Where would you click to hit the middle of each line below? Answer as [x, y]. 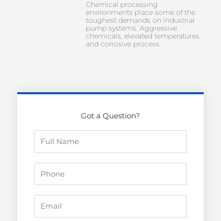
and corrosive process [122, 44]
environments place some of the [140, 13]
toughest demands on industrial [140, 20]
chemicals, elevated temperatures [142, 36]
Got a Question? [110, 116]
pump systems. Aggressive [131, 28]
